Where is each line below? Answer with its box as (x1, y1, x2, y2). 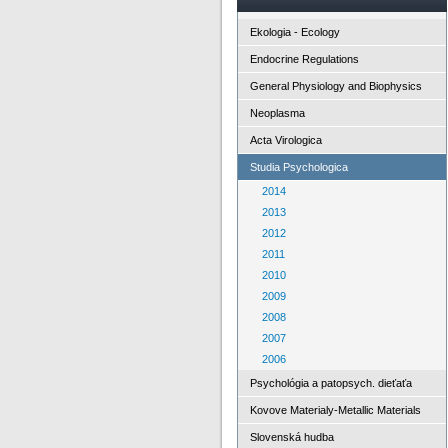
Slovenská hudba (250, 431, 334, 443)
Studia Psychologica (250, 161, 348, 173)
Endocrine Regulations (250, 53, 359, 65)
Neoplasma (250, 107, 305, 119)
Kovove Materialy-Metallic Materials (250, 404, 421, 416)
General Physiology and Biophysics (250, 80, 422, 92)
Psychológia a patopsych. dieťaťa (250, 377, 412, 389)
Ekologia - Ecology (250, 26, 340, 38)
